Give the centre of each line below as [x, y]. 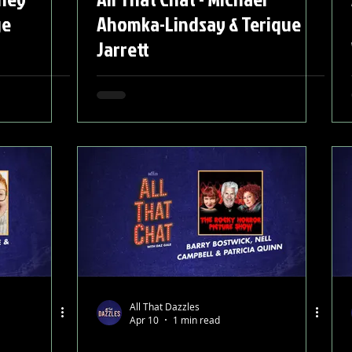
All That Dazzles [165, 306]
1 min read [196, 320]
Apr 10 [144, 320]
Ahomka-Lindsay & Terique [199, 24]
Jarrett [123, 49]
